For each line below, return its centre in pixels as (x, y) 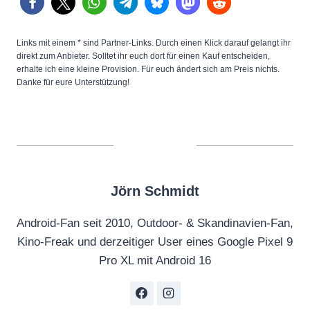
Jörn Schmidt (155, 191)
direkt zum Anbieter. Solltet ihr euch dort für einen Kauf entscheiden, (143, 56)
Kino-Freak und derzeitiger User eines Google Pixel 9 (155, 241)
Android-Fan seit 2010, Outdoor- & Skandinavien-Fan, (155, 223)
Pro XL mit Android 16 (155, 260)
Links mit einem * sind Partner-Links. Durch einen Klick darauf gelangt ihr (154, 43)
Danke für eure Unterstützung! (73, 82)
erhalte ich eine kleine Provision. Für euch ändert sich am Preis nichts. (148, 69)
